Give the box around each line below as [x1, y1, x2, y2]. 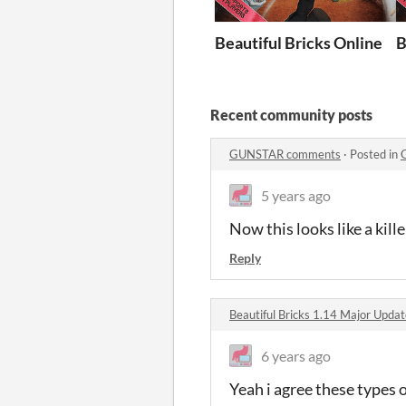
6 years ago [261, 346, 331, 364]
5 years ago [261, 186, 331, 204]
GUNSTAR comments [229, 146, 341, 161]
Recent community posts [210, 105, 372, 123]
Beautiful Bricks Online [215, 32, 382, 53]
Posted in [350, 146, 401, 161]
